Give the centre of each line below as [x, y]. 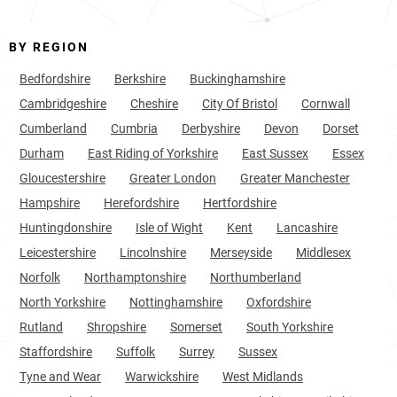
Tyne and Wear [60, 377]
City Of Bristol [240, 104]
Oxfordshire [279, 302]
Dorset [341, 128]
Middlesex [323, 253]
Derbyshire [211, 128]
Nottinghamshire [176, 302]
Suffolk [136, 352]
